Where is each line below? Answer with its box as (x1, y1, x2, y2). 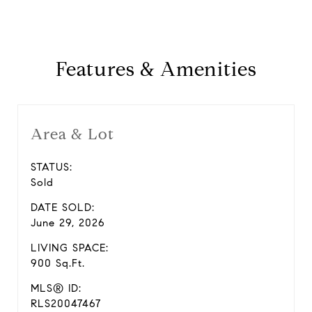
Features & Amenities (55, 57, 257, 81)
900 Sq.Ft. (31, 257, 85, 270)
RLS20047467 (31, 297, 101, 310)
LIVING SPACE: (31, 242, 109, 254)
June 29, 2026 (31, 217, 105, 229)
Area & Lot (31, 125, 114, 143)
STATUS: (31, 161, 72, 173)
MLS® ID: (31, 282, 81, 295)
